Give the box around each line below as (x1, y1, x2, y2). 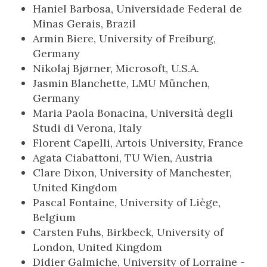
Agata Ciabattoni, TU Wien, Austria (33, 151, 213, 164)
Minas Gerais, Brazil (33, 17, 136, 30)
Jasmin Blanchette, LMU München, (33, 76, 210, 90)
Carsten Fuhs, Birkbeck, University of (33, 225, 223, 239)
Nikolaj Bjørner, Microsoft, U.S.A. (33, 61, 199, 75)
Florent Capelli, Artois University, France (33, 136, 243, 150)
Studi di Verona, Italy (33, 121, 142, 135)
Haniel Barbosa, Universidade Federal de (33, 2, 242, 15)
